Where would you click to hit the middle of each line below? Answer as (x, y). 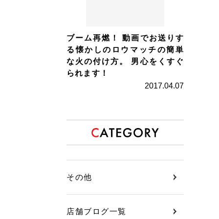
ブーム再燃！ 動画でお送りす (125, 38)
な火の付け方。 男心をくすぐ (125, 61)
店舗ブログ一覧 (97, 211)
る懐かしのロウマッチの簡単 (125, 50)
